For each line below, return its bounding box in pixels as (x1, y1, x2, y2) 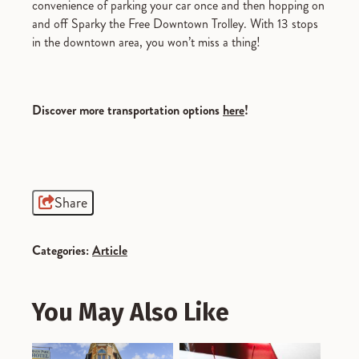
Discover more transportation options (32, 101, 223, 120)
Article (92, 241, 127, 260)
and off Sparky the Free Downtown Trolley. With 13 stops (32, 14, 318, 34)
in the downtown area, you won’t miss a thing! (32, 33, 260, 52)
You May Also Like (32, 298, 229, 328)
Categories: (32, 241, 89, 260)
